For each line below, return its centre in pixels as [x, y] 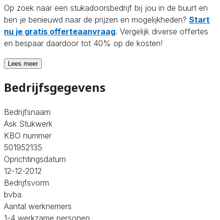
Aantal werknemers [38, 206]
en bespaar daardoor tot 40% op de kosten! [83, 43]
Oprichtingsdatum [35, 159]
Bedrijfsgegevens [55, 87]
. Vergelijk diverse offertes [162, 31]
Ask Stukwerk [28, 124]
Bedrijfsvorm [27, 182]
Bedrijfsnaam [27, 112]
